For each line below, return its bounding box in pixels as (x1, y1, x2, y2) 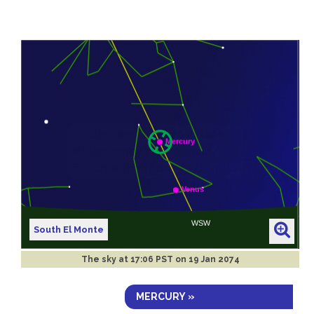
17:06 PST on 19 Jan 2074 (130, 254, 240, 264)
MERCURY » (136, 290, 195, 302)
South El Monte (34, 224, 104, 235)
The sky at (81, 254, 130, 264)
